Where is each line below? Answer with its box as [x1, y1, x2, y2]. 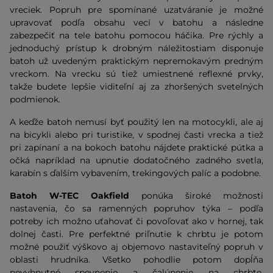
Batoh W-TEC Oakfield [10, 190, 129, 201]
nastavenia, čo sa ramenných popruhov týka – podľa [10, 203, 263, 214]
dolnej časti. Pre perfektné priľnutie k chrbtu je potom [10, 229, 263, 239]
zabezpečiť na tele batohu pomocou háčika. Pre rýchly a [10, 30, 263, 41]
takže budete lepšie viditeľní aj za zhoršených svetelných [10, 81, 263, 92]
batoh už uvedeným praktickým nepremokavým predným [10, 55, 263, 66]
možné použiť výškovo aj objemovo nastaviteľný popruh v [10, 241, 263, 252]
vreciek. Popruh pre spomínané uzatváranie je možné [10, 4, 263, 15]
